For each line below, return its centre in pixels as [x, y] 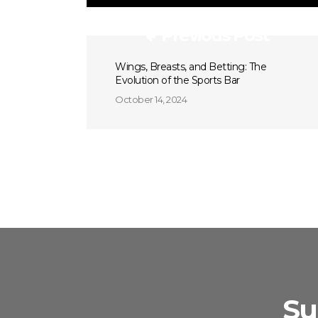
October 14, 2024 [151, 99]
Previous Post [215, 35]
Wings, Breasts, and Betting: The [191, 67]
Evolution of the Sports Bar [177, 80]
